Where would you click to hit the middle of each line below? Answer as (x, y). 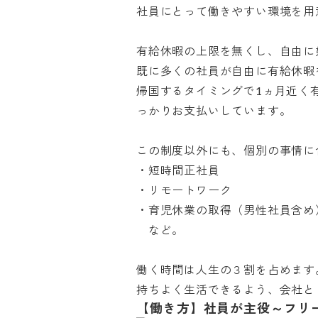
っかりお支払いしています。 (214, 110)
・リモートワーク (184, 190)
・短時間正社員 (178, 170)
